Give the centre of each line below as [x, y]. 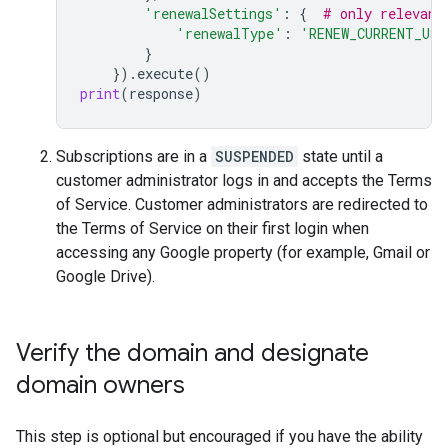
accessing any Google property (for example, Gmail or [243, 252]
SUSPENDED [254, 156]
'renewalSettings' [213, 13]
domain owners [100, 384]
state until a [340, 156]
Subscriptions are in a [133, 156]
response [161, 93]
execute [165, 73]
